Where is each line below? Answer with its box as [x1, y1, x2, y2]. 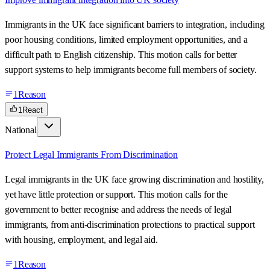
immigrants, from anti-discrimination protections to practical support [5, 219, 255, 230]
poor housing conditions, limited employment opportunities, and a [5, 34, 248, 45]
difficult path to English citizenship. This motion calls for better [5, 49, 237, 60]
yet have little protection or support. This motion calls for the [5, 189, 228, 200]
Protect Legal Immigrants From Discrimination [5, 149, 178, 160]
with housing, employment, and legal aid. [5, 234, 158, 245]
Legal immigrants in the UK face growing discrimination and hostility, [5, 174, 264, 185]
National [5, 125, 37, 136]
